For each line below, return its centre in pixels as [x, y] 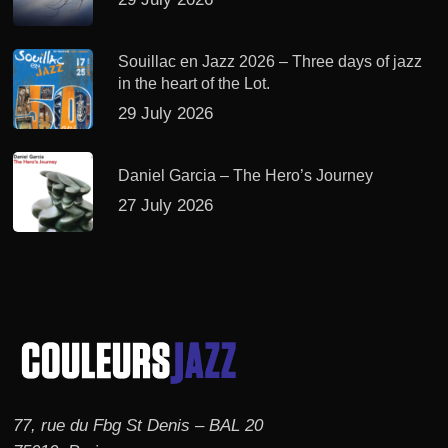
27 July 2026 [166, 206]
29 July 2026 [166, 114]
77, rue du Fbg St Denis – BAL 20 [138, 425]
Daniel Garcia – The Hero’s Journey [246, 176]
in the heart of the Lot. [194, 84]
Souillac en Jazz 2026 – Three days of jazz [270, 62]
